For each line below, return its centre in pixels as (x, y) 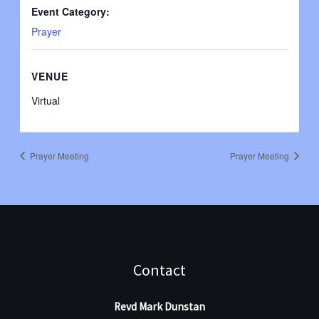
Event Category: (70, 11)
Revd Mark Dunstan (159, 307)
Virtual (45, 100)
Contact (159, 270)
